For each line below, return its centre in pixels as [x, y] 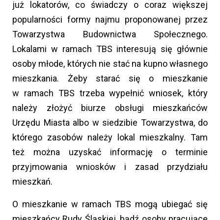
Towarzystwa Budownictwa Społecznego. [110, 34]
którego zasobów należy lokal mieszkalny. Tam [110, 137]
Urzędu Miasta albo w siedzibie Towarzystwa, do [110, 123]
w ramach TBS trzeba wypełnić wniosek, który [110, 93]
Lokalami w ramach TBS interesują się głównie [110, 49]
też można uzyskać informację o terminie [110, 152]
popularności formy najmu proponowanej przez [110, 20]
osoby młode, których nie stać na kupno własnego [110, 64]
